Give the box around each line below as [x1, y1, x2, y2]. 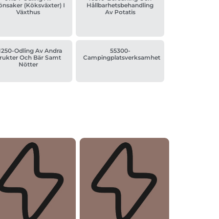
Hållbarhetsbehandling [87, 1, 154, 9]
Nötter [18, 61, 38, 68]
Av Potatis [105, 8, 135, 16]
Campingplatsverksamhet [83, 54, 161, 62]
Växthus [16, 8, 41, 16]
